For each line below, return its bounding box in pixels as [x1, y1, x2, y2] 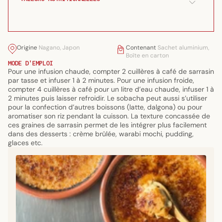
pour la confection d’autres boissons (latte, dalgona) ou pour [8, 103, 202, 112]
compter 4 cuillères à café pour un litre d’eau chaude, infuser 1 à [8, 85, 214, 94]
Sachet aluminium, [157, 44, 209, 52]
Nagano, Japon [39, 44, 80, 52]
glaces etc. [8, 138, 43, 148]
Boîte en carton [125, 52, 169, 60]
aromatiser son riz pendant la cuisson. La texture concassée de [8, 111, 210, 121]
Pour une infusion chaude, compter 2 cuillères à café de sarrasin [8, 67, 214, 76]
